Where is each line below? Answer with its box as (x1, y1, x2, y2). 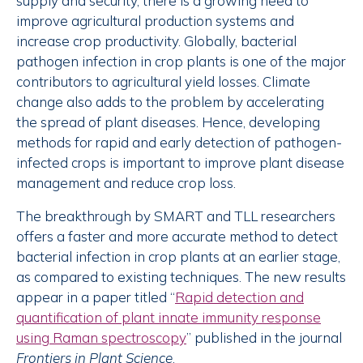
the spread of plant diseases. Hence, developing (16, 113, 320, 131)
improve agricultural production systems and (16, 12, 294, 30)
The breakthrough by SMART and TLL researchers (16, 207, 335, 225)
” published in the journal (186, 329, 342, 347)
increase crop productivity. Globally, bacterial (16, 32, 297, 50)
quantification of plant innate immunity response (16, 309, 321, 327)
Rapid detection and (175, 288, 304, 306)
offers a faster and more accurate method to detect (16, 228, 338, 246)
